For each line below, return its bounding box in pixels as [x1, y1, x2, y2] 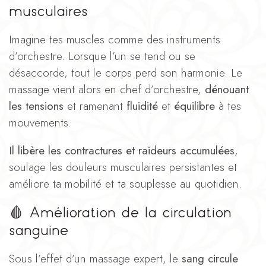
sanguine [9, 223, 69, 236]
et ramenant [64, 97, 126, 114]
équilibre [174, 97, 218, 114]
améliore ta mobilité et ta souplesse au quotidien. [9, 175, 242, 192]
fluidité [126, 97, 161, 114]
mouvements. [9, 114, 71, 131]
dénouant [205, 81, 249, 97]
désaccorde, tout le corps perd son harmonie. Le [9, 64, 242, 81]
